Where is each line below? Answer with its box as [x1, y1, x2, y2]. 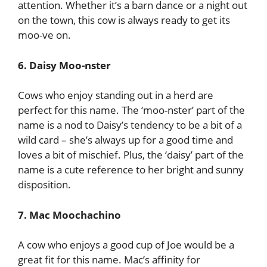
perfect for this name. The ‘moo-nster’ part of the [18, 103, 245, 117]
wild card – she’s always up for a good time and [18, 133, 233, 147]
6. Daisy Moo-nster [18, 58, 111, 72]
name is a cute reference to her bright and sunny [18, 163, 244, 176]
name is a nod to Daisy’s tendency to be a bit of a [18, 118, 242, 132]
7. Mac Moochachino [18, 207, 121, 222]
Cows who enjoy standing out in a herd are [18, 88, 213, 102]
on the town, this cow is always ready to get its [18, 13, 230, 27]
